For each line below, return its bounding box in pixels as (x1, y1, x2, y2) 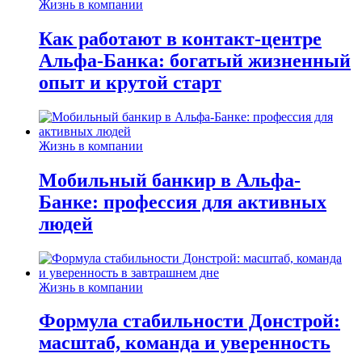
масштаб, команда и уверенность (39, 332, 330, 354)
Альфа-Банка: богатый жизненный (39, 49, 351, 71)
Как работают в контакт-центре (39, 27, 322, 49)
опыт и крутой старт (39, 71, 221, 93)
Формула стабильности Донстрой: (39, 310, 340, 332)
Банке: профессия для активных (39, 191, 326, 213)
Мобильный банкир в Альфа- (39, 169, 301, 191)
